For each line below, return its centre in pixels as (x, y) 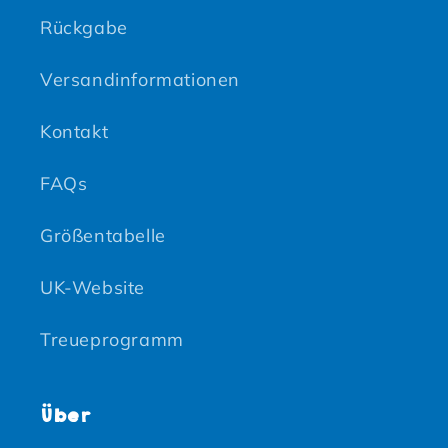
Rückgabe (84, 28)
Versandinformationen (140, 80)
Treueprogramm (112, 340)
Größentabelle (103, 236)
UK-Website (92, 288)
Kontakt (74, 132)
